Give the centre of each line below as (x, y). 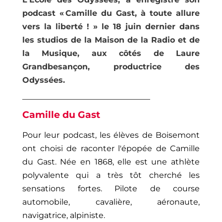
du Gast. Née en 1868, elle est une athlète (111, 162)
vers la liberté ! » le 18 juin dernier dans (111, 27)
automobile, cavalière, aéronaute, (111, 202)
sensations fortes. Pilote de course (111, 189)
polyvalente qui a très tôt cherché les (111, 175)
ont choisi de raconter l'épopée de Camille (111, 149)
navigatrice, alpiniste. (64, 216)
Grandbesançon (55, 67)
